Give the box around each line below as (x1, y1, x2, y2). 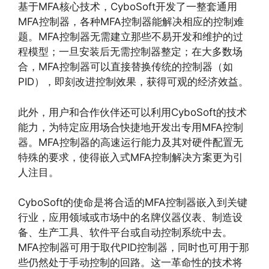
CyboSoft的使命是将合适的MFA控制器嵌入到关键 (18, 196, 247, 209)
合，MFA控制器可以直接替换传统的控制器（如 (18, 61, 233, 73)
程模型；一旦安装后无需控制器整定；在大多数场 (18, 46, 243, 58)
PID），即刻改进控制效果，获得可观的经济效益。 (18, 76, 249, 88)
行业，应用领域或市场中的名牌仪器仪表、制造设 (18, 211, 243, 224)
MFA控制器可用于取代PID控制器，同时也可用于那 (18, 241, 249, 254)
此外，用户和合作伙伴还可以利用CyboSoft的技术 (18, 106, 247, 118)
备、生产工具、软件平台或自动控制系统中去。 (18, 226, 232, 239)
